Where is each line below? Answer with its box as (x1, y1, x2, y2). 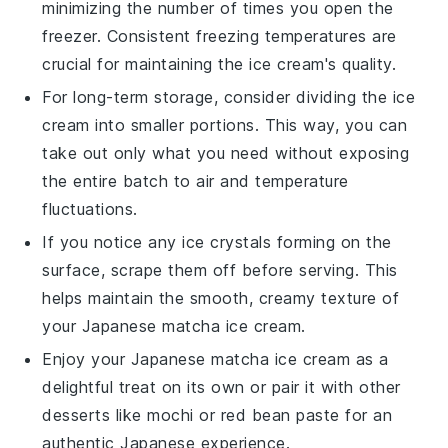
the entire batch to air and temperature (42, 170, 349, 191)
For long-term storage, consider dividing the (42, 86, 393, 107)
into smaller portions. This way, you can (89, 114, 408, 135)
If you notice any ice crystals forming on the (42, 231, 392, 252)
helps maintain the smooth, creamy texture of (42, 287, 400, 308)
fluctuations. (42, 198, 138, 219)
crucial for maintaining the (42, 53, 250, 74)
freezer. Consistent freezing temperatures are (42, 25, 397, 46)
